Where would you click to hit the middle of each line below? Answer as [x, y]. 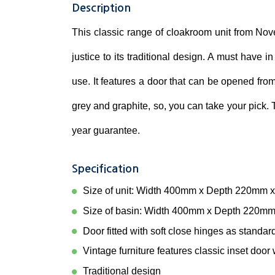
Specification [105, 169]
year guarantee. [106, 131]
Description [101, 8]
